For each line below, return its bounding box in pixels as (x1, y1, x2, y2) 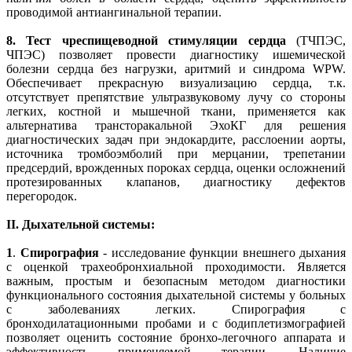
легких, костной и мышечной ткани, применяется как (6, 104, 346, 118)
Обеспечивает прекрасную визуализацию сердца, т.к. (6, 75, 346, 90)
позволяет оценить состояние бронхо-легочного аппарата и (6, 330, 346, 344)
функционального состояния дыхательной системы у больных (6, 288, 346, 302)
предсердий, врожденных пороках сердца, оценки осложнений (6, 160, 346, 174)
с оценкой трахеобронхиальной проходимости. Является (6, 259, 346, 273)
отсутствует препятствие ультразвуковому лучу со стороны (6, 90, 346, 104)
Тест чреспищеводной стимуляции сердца (26, 33, 286, 47)
